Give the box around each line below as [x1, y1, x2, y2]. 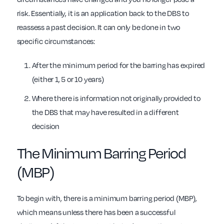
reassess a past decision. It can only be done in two [16, 22, 180, 32]
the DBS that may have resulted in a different [31, 107, 179, 117]
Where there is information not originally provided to [31, 93, 200, 103]
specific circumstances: [16, 36, 95, 46]
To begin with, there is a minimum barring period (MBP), [16, 193, 197, 203]
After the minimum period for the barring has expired [31, 60, 205, 70]
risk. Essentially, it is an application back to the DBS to [16, 8, 189, 18]
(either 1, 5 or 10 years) [31, 74, 104, 84]
